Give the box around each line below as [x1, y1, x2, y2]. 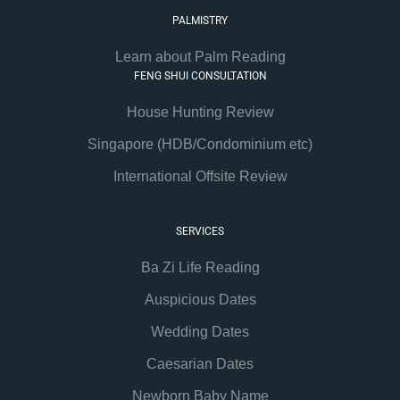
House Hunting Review [126, 104, 274, 121]
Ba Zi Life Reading [140, 260, 260, 276]
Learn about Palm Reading [114, 49, 286, 65]
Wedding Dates [151, 324, 249, 340]
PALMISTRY [172, 14, 228, 28]
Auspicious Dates [144, 292, 256, 308]
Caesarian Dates [146, 356, 254, 372]
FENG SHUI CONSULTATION [133, 70, 267, 83]
